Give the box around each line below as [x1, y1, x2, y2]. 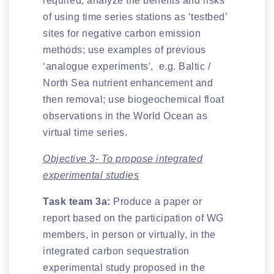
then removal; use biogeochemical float [43, 94, 224, 105]
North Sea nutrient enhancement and [43, 77, 213, 88]
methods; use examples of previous [43, 44, 206, 55]
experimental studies [43, 169, 139, 180]
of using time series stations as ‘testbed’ [43, 11, 227, 22]
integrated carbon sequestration [43, 245, 190, 256]
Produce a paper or [113, 196, 202, 207]
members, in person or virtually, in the [43, 229, 216, 240]
